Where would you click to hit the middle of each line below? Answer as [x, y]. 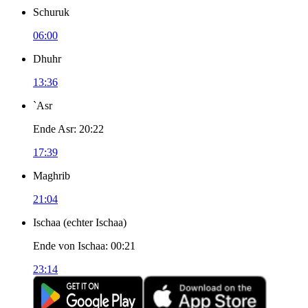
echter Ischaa [95, 222]
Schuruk [51, 12]
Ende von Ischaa [69, 246]
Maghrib [52, 176]
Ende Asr [53, 129]
